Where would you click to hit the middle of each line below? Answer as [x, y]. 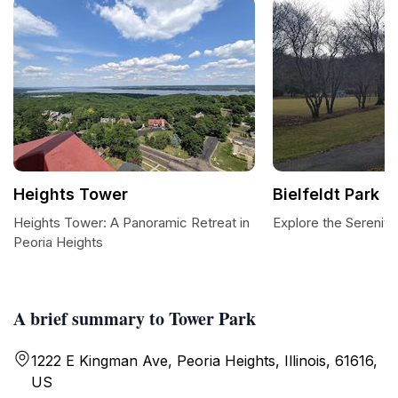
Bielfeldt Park [326, 194]
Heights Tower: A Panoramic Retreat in [131, 223]
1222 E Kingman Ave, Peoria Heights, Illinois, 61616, [204, 361]
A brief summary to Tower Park [135, 318]
